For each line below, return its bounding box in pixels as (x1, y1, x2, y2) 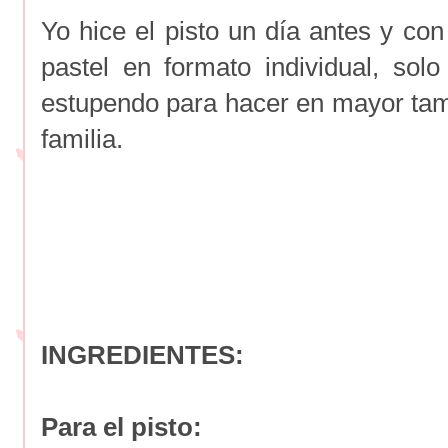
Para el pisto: (41, 411, 202, 442)
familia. (41, 123, 123, 154)
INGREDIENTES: (41, 339, 244, 370)
